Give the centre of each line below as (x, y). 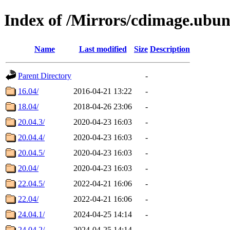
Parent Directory (45, 75)
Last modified (103, 49)
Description (170, 49)
